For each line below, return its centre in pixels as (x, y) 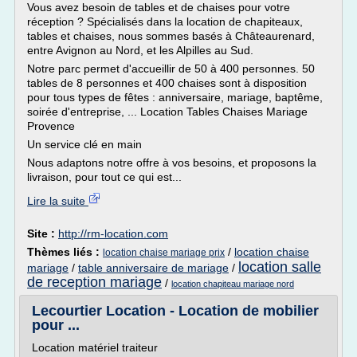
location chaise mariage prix (164, 253)
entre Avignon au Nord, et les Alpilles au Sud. (140, 50)
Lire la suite (58, 201)
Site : (43, 233)
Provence (51, 126)
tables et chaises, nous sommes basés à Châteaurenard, (171, 36)
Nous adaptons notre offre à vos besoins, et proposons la (172, 163)
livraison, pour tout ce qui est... (104, 177)
